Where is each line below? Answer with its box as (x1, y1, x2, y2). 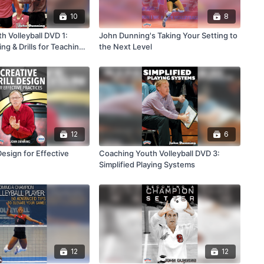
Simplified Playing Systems (98, 159, 195, 169)
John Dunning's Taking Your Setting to (98, 31, 237, 41)
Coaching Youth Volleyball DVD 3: (98, 148, 220, 158)
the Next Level (98, 42, 152, 52)
